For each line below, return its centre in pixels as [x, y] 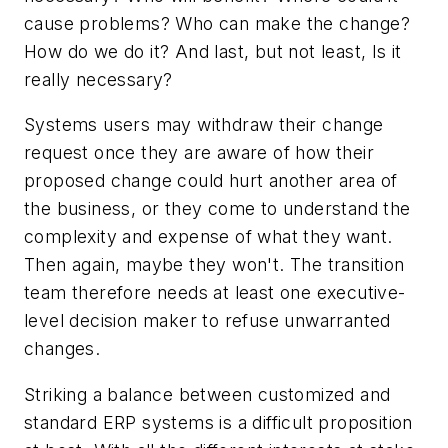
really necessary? [98, 79]
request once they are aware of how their [199, 153]
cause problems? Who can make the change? [217, 23]
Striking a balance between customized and [207, 395]
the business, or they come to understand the [217, 209]
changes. [62, 349]
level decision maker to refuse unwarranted [207, 321]
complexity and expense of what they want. [208, 237]
